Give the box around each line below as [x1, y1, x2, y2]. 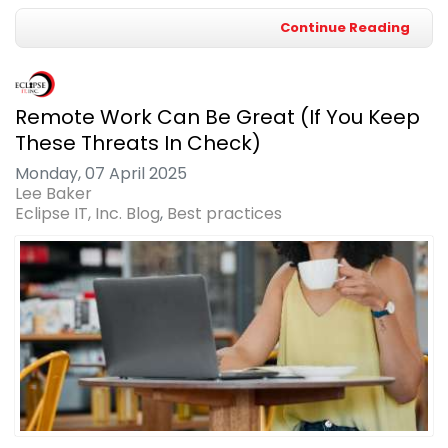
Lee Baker [15, 181, 92, 205]
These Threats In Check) [15, 128, 261, 157]
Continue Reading [280, 17, 410, 37]
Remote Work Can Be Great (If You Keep [15, 102, 420, 131]
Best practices [167, 201, 282, 225]
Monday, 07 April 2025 [15, 161, 187, 185]
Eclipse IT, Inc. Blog [15, 201, 160, 225]
